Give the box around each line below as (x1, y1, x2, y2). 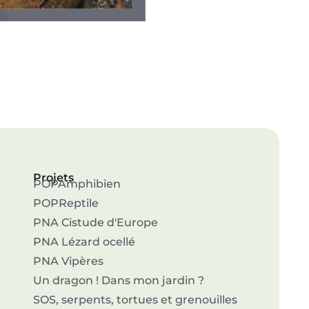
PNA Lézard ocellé (32, 235, 135, 249)
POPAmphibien (32, 177, 121, 191)
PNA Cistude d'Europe (32, 216, 158, 230)
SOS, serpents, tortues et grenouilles (32, 293, 237, 307)
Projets (32, 171, 74, 185)
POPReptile (32, 197, 99, 210)
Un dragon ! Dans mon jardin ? (32, 274, 204, 288)
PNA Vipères (32, 255, 103, 268)
